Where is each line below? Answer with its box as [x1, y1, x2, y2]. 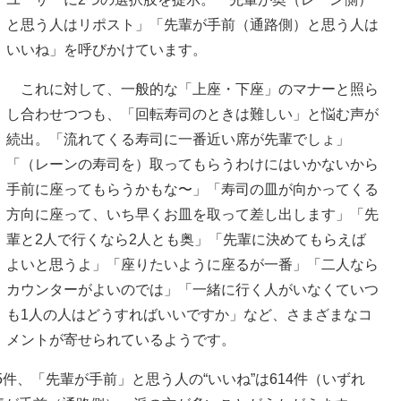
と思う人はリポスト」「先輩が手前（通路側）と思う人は [6, 17, 379, 33]
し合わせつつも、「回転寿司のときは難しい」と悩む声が [6, 107, 379, 123]
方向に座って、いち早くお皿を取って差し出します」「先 [6, 207, 379, 223]
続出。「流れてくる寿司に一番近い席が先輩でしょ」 [6, 132, 350, 148]
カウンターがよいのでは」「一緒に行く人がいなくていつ [6, 282, 379, 298]
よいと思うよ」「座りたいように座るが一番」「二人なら [6, 257, 379, 273]
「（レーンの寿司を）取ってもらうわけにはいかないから [6, 157, 379, 173]
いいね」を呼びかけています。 [6, 42, 207, 58]
